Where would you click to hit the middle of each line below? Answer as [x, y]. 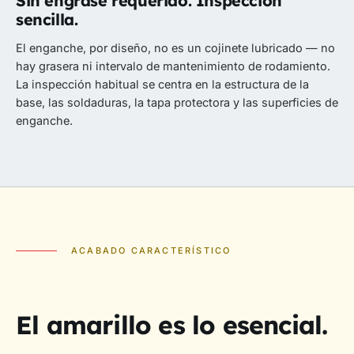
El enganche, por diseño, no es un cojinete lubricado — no [175, 48]
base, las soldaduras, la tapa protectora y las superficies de [177, 103]
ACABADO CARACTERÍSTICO [151, 251]
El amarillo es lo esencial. [172, 325]
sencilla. [47, 20]
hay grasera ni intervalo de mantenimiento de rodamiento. [173, 66]
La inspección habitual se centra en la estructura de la [162, 85]
